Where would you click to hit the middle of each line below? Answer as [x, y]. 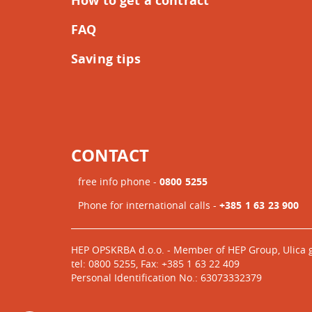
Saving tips [106, 59]
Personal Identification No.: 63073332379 [166, 278]
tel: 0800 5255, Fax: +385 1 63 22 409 [155, 264]
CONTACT [110, 155]
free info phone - [119, 181]
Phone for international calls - [149, 205]
